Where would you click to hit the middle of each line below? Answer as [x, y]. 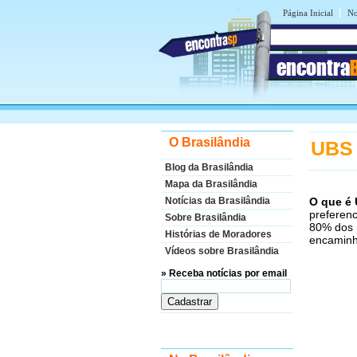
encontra [313, 68]
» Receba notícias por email [224, 273]
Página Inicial [308, 13]
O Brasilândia [210, 142]
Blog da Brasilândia [209, 167]
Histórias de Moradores [218, 234]
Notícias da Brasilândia [218, 201]
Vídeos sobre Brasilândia [222, 251]
